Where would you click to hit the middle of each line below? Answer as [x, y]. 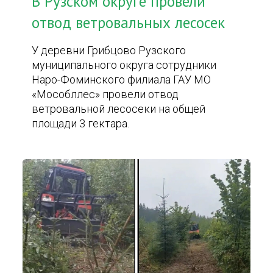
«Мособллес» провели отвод [105, 94]
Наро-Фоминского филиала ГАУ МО [122, 80]
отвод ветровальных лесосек [129, 23]
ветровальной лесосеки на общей [119, 109]
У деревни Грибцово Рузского [109, 50]
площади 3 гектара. [81, 123]
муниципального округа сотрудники [124, 65]
